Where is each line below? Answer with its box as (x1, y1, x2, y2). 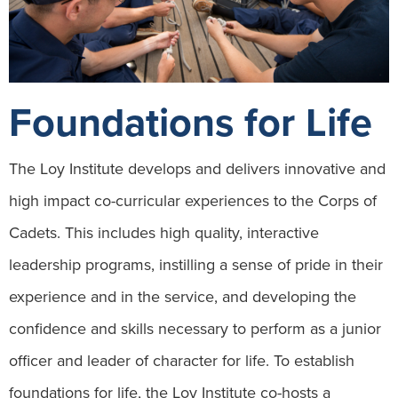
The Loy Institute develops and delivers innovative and (9, 157, 386, 181)
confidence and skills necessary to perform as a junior (9, 317, 381, 341)
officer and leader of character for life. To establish (9, 349, 354, 373)
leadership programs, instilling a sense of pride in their (9, 253, 383, 277)
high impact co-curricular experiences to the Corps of (9, 189, 377, 213)
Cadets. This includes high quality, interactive (9, 221, 319, 245)
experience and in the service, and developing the (9, 285, 356, 309)
